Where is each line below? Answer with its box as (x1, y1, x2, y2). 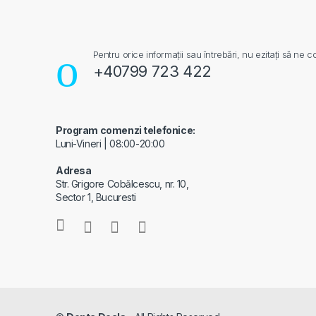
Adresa (56, 164, 92, 177)
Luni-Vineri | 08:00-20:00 (56, 138, 165, 150)
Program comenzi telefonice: (56, 124, 195, 137)
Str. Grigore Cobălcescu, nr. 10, (56, 178, 189, 190)
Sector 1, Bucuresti (56, 191, 137, 204)
